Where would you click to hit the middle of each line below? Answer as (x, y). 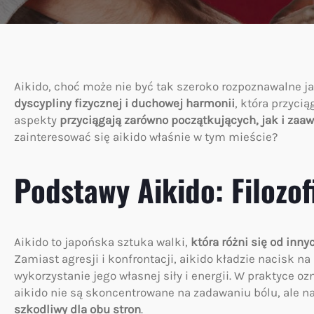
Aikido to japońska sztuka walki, (102, 242)
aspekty (37, 120)
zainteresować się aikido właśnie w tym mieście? (146, 137)
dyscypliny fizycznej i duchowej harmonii (124, 103)
